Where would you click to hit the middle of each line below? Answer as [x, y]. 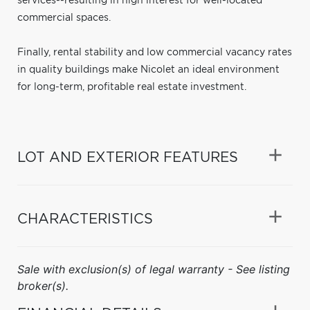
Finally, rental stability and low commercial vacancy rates [155, 52]
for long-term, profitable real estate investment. [132, 87]
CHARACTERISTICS [85, 219]
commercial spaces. [64, 18]
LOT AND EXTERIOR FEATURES [128, 157]
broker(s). [43, 285]
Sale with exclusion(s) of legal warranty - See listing [154, 269]
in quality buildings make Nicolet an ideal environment [148, 70]
